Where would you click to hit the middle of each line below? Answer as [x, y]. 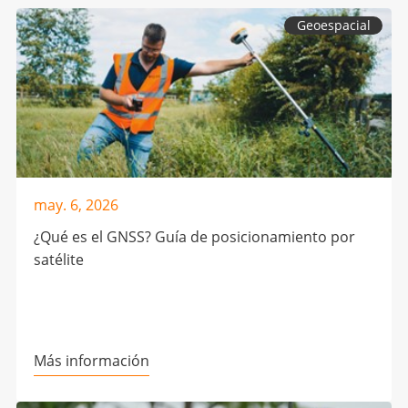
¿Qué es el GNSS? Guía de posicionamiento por [194, 236]
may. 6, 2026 [76, 205]
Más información [91, 360]
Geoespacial [333, 25]
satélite [58, 259]
